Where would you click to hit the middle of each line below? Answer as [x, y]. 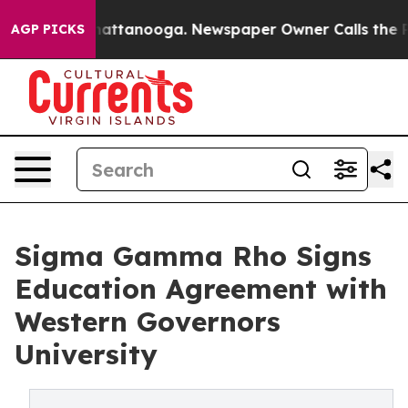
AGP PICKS [48, 29]
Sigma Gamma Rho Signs [193, 256]
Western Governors [148, 321]
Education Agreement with [201, 289]
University [86, 354]
